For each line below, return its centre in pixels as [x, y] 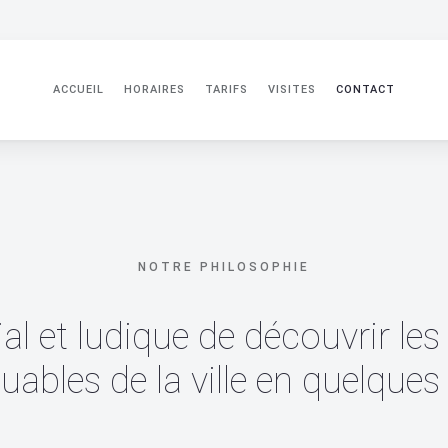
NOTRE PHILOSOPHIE [224, 267]
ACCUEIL [78, 89]
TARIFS [226, 89]
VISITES [292, 89]
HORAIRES [154, 89]
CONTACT [365, 89]
